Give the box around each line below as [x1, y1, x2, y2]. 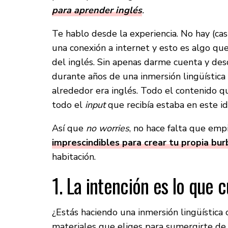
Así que [52, 122, 86, 135]
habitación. [52, 151, 96, 163]
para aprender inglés [52, 4, 142, 17]
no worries [86, 122, 129, 135]
